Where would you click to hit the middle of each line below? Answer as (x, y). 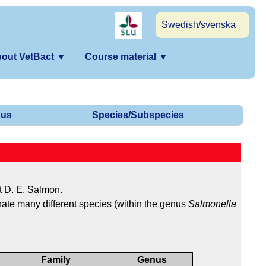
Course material (122, 57)
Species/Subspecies (138, 115)
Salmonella (212, 204)
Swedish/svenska (199, 25)
